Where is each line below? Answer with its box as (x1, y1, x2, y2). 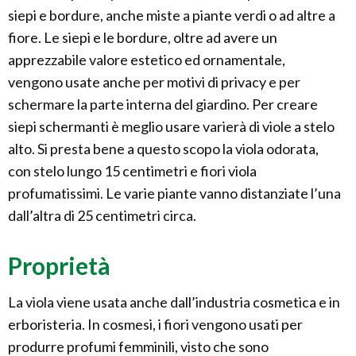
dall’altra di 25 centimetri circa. (8, 207, 196, 225)
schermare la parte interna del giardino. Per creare (8, 95, 318, 114)
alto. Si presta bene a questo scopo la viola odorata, (8, 140, 319, 158)
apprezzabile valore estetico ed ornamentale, (8, 51, 285, 69)
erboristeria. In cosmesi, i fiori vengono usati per (8, 315, 303, 334)
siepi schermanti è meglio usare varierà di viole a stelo (8, 118, 335, 136)
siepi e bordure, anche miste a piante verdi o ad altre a (8, 6, 335, 25)
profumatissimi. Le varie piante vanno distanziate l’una (8, 184, 341, 203)
